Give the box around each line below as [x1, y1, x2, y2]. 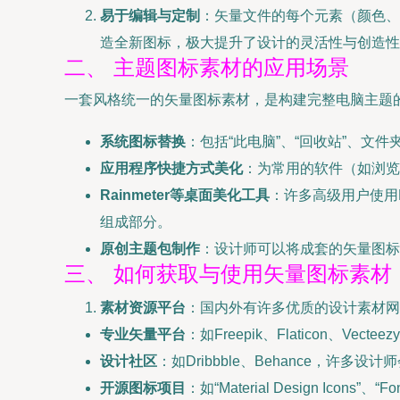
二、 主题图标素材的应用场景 [64, 55, 349, 79]
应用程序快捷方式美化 [100, 161, 243, 176]
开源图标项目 [100, 380, 186, 396]
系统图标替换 [100, 134, 186, 149]
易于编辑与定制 [100, 8, 200, 23]
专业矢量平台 [100, 327, 186, 342]
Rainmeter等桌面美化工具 [100, 187, 270, 203]
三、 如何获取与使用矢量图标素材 [64, 262, 392, 286]
